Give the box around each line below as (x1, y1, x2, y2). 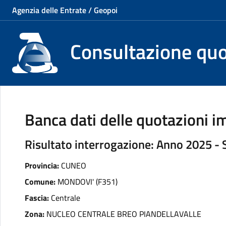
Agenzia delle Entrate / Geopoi (12, 4, 118, 16)
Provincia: (25, 159, 59, 172)
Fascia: (25, 192, 49, 204)
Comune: (25, 176, 55, 188)
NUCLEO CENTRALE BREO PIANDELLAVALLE (46, 208, 201, 220)
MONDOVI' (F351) (58, 176, 118, 188)
